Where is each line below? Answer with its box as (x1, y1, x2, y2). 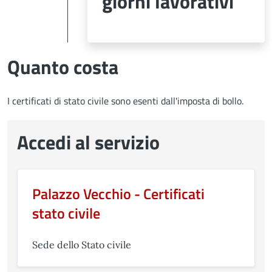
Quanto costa (7, 52, 118, 81)
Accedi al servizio (17, 127, 160, 157)
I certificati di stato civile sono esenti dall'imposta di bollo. (7, 93, 243, 108)
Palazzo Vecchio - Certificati (32, 182, 205, 205)
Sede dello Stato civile (32, 238, 131, 251)
